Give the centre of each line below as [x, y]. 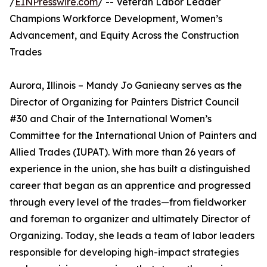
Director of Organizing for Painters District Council [124, 102]
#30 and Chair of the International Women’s [111, 119]
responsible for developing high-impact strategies [124, 252]
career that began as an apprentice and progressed [130, 185]
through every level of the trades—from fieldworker [128, 202]
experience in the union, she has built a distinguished [130, 169]
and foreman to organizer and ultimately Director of [130, 219]
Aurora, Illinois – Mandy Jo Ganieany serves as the [126, 85]
